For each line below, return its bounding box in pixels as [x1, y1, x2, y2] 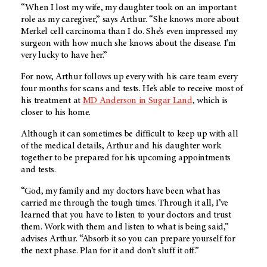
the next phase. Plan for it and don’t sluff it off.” [21, 246, 199, 256]
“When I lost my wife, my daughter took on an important [21, 2, 237, 13]
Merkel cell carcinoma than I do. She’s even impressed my [21, 26, 238, 36]
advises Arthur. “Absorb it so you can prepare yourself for [21, 234, 235, 244]
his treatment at [21, 95, 83, 105]
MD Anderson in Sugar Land [82, 95, 193, 105]
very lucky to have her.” [21, 50, 107, 60]
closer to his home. [21, 107, 91, 117]
